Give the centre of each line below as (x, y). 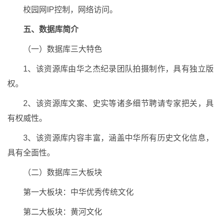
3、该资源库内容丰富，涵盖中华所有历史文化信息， (118, 138)
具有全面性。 (31, 153)
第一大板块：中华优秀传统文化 (78, 192)
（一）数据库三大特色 (63, 49)
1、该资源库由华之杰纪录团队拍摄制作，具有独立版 (118, 69)
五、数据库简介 (51, 30)
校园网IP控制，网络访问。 (70, 10)
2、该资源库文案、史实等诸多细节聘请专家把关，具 (118, 104)
